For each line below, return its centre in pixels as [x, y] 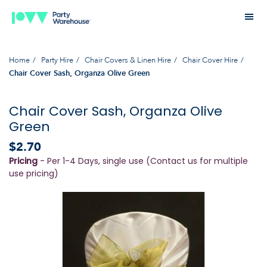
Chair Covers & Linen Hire [128, 60]
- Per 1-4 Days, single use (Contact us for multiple [143, 161]
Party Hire [57, 60]
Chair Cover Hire [210, 60]
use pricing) [34, 173]
